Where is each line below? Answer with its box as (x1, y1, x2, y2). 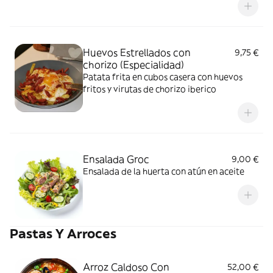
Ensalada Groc (83, 153, 149, 165)
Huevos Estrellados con (83, 46, 191, 58)
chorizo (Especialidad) (83, 58, 184, 71)
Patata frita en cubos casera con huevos (83, 71, 243, 82)
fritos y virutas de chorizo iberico (83, 83, 216, 94)
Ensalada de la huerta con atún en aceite (83, 166, 244, 177)
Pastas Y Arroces (10, 225, 116, 242)
